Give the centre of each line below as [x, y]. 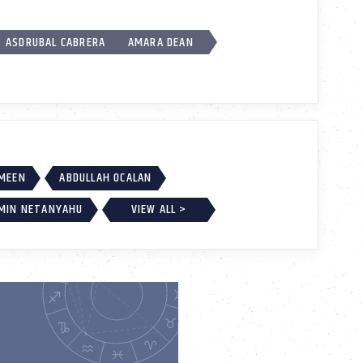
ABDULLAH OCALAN [106, 177]
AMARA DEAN [160, 42]
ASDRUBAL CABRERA [56, 42]
